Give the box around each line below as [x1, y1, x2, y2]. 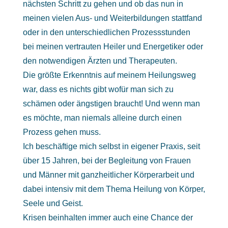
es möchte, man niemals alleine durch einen [22, 113, 182, 122]
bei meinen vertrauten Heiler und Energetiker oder [22, 42, 203, 51]
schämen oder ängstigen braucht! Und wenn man [22, 99, 200, 108]
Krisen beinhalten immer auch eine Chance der [22, 213, 193, 222]
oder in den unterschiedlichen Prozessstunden [22, 28, 190, 37]
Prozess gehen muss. [22, 128, 101, 136]
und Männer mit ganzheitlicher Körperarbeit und [22, 170, 194, 179]
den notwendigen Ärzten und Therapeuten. [22, 56, 177, 65]
